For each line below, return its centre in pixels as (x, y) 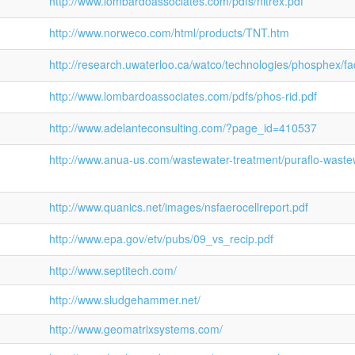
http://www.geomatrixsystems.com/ (136, 329)
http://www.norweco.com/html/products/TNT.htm (169, 32)
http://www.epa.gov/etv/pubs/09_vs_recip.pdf (161, 239)
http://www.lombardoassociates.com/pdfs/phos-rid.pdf (183, 96)
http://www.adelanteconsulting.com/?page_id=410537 (183, 128)
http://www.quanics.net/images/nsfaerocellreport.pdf (179, 207)
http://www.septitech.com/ (113, 270)
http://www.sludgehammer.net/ (125, 300)
